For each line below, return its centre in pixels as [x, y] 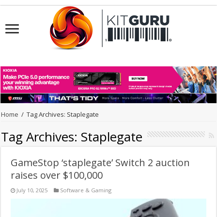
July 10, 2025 [32, 190]
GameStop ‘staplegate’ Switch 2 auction [101, 163]
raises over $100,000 [57, 175]
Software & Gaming [86, 190]
